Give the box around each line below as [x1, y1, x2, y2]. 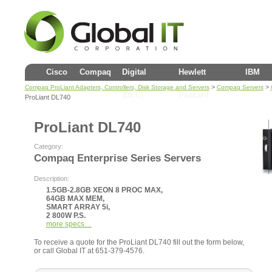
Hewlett [178, 67, 206, 76]
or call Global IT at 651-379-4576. [33, 246, 144, 255]
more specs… [46, 220, 92, 228]
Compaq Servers [216, 84, 263, 90]
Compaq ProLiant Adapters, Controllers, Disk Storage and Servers [24, 84, 209, 90]
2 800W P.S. [46, 211, 86, 220]
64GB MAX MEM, [46, 194, 104, 203]
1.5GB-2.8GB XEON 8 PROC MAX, [46, 186, 163, 194]
